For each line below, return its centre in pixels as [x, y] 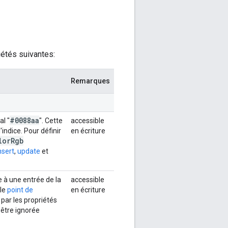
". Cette [51, 120]
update [29, 151]
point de [20, 190]
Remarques [90, 81]
